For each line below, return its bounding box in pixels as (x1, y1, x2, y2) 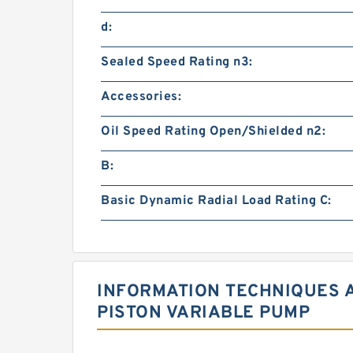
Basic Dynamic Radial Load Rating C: (101, 193, 332, 209)
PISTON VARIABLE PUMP (97, 303, 310, 324)
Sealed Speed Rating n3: (101, 54, 253, 70)
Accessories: (101, 89, 181, 105)
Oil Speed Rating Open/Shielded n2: (101, 124, 325, 139)
